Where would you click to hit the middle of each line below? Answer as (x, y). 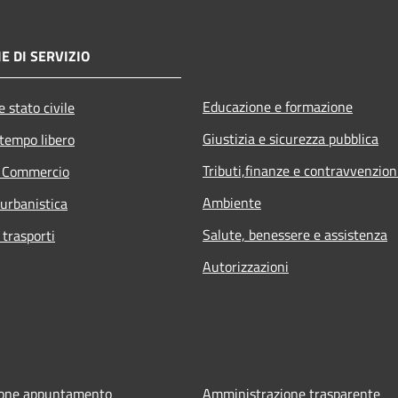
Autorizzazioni (246, 266)
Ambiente (232, 202)
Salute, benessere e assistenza (295, 234)
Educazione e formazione (278, 106)
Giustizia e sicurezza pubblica (291, 138)
